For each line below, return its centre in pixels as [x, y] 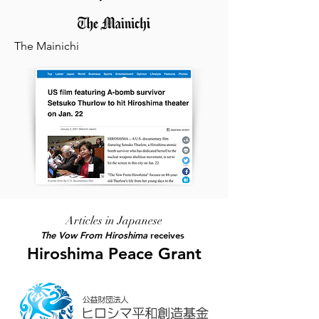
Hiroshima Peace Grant [114, 253]
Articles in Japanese [114, 221]
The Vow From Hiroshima [94, 235]
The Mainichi [47, 46]
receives [167, 235]
